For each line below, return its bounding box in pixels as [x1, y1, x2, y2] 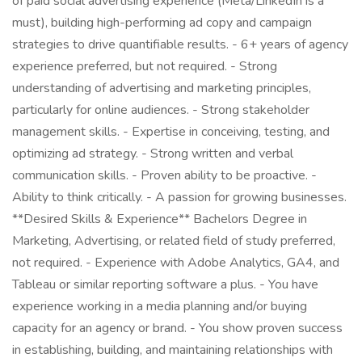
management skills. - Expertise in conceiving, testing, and [12, 123, 330, 141]
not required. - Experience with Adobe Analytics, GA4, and [12, 254, 339, 271]
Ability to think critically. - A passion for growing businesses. [12, 188, 347, 206]
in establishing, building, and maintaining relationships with [12, 341, 333, 359]
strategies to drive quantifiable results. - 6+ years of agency [12, 36, 348, 53]
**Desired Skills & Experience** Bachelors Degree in [12, 210, 307, 228]
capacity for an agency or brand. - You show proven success [12, 319, 343, 337]
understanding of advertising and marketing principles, [12, 79, 311, 97]
